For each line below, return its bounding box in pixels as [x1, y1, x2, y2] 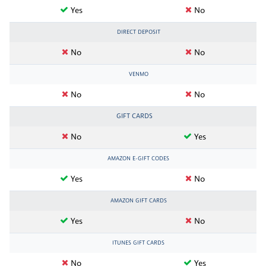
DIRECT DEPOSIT [116, 29, 160, 35]
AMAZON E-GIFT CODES [107, 156, 169, 161]
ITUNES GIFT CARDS [112, 240, 164, 246]
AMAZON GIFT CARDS [110, 198, 167, 204]
